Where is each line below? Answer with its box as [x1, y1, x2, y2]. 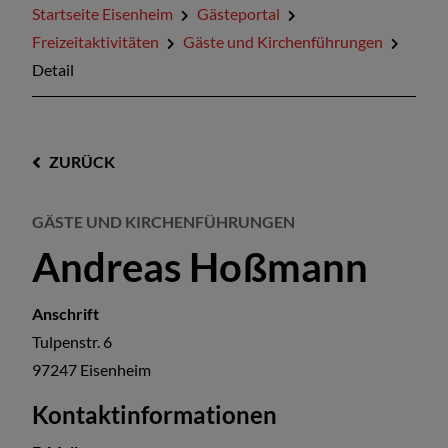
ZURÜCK [49, 151, 115, 171]
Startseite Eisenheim [32, 4, 173, 23]
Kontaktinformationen [32, 400, 277, 430]
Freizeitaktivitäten [32, 32, 159, 51]
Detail [32, 60, 74, 79]
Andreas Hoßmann [32, 243, 368, 292]
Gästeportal [197, 4, 280, 23]
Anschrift [32, 304, 99, 324]
